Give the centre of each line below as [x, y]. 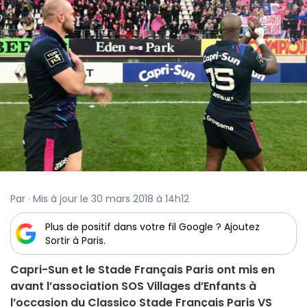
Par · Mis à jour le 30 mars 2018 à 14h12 [100, 199]
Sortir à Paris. [75, 241]
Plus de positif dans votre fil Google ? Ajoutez [152, 227]
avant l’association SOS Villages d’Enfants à [133, 286]
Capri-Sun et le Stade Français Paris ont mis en [143, 270]
